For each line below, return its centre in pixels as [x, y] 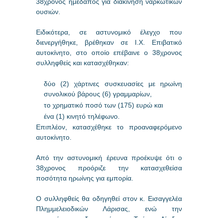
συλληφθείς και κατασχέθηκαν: [82, 63]
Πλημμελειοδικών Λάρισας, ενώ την [109, 209]
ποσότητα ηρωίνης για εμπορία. [85, 178]
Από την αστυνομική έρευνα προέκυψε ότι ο [109, 157]
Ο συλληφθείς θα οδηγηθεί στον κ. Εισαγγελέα [109, 198]
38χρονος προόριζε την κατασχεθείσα [109, 168]
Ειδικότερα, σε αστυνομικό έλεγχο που [109, 32]
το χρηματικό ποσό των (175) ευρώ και [103, 105]
